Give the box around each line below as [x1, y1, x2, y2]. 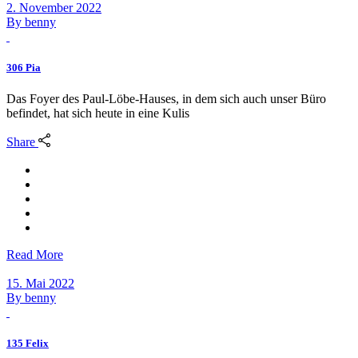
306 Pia [6, 62, 41, 74]
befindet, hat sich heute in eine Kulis [6, 106, 189, 121]
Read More [6, 247, 63, 261]
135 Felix [6, 336, 49, 349]
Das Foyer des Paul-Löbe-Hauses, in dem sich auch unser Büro [6, 92, 326, 106]
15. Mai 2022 [6, 276, 74, 290]
